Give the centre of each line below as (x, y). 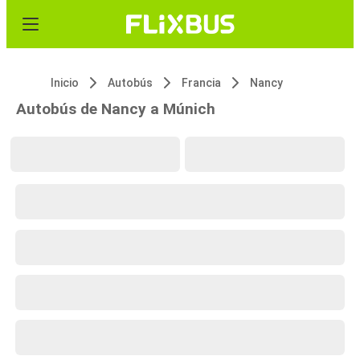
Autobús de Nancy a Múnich (116, 109)
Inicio (65, 83)
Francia (201, 83)
